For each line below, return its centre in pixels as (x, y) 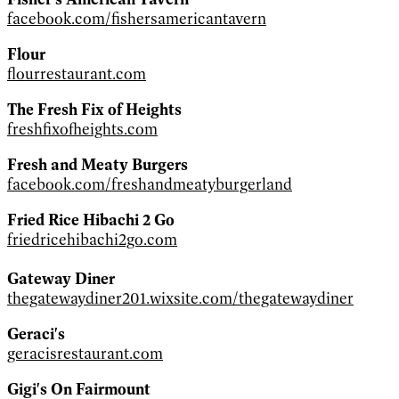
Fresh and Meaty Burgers (98, 164)
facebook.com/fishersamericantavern (137, 18)
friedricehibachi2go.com (92, 239)
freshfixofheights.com (82, 129)
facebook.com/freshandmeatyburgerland (150, 184)
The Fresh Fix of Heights (94, 109)
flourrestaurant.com (77, 73)
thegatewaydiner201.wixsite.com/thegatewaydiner (180, 298)
